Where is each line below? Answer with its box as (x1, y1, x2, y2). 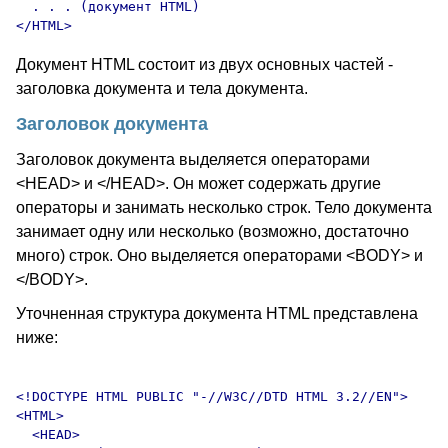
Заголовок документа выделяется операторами (16, 151, 370, 168)
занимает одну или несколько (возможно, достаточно (16, 223, 409, 240)
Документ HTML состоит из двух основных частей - (16, 56, 393, 73)
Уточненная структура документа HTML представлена (16, 305, 418, 322)
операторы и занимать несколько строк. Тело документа (16, 199, 432, 216)
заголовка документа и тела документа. (16, 80, 308, 97)
